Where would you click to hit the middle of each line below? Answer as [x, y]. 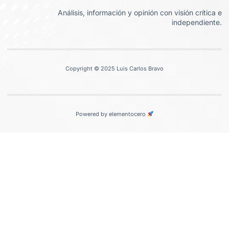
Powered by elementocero [111, 114]
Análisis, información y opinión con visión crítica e [140, 12]
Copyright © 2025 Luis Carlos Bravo [114, 68]
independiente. [197, 22]
